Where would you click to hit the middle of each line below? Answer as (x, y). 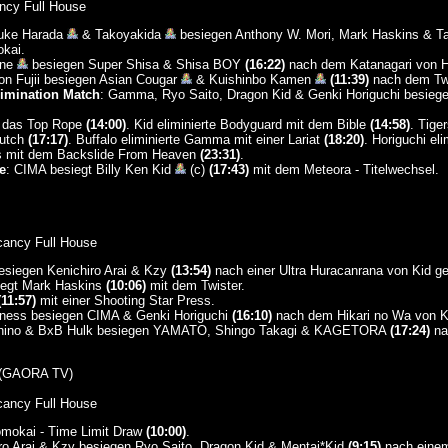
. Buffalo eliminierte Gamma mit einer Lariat (195, 139)
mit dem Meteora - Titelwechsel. (343, 169)
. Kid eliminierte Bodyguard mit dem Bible (247, 124)
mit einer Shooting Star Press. (125, 300)
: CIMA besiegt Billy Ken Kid (90, 169)
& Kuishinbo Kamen (253, 79)
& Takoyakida (121, 34)
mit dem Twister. (195, 285)
